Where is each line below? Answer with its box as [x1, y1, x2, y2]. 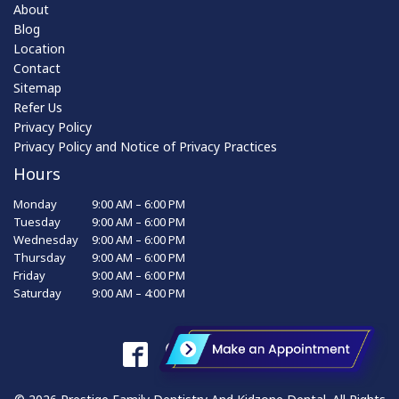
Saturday [13, 285, 61, 302]
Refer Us [13, 99, 62, 117]
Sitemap [13, 79, 61, 97]
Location [13, 40, 65, 58]
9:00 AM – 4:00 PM [92, 285, 185, 302]
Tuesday [13, 214, 61, 231]
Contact [13, 60, 61, 77]
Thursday [13, 249, 66, 266]
